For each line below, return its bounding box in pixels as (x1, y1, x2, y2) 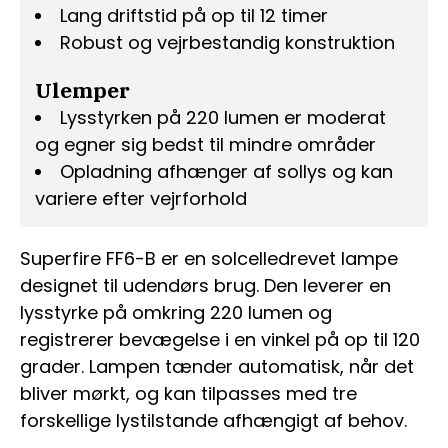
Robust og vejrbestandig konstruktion (60, 30, 395, 55)
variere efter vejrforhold (35, 186, 247, 212)
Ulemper (35, 76, 130, 105)
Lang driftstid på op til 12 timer (60, 3, 328, 28)
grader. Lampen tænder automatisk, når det (20, 354, 414, 380)
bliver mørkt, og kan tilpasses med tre (20, 381, 357, 407)
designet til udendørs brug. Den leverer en (20, 273, 391, 299)
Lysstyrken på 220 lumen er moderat (60, 105, 386, 131)
